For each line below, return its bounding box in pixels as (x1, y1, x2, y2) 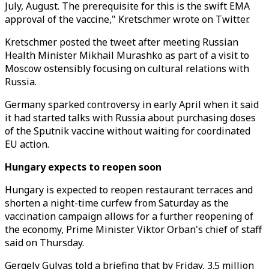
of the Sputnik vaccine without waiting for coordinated (5, 124, 250, 138)
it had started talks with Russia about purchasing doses (5, 111, 256, 124)
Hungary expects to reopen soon (5, 160, 162, 174)
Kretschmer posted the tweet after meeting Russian (5, 35, 238, 49)
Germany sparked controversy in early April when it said (5, 98, 259, 111)
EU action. (5, 138, 49, 151)
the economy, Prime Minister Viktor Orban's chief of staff (5, 223, 262, 236)
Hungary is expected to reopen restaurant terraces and (5, 183, 253, 196)
